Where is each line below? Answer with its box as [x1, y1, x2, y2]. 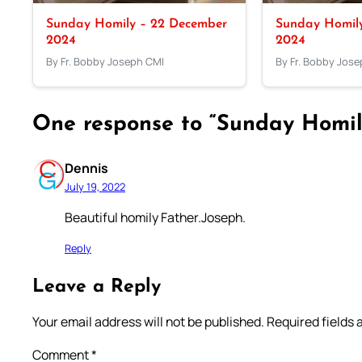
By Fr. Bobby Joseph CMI [45, 53, 164, 69]
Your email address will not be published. [32, 313, 264, 331]
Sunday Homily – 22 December [45, 17, 227, 31]
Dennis [65, 158, 108, 177]
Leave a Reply [32, 277, 161, 297]
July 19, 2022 [65, 179, 125, 194]
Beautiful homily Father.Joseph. [65, 208, 246, 226]
